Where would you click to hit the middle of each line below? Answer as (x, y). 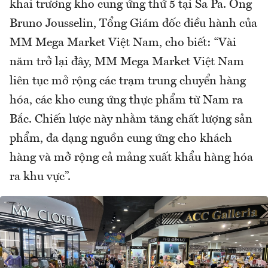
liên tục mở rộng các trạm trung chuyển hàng (128, 82)
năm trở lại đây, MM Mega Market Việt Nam (127, 63)
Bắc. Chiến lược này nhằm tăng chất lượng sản (131, 120)
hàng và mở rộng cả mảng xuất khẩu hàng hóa (131, 158)
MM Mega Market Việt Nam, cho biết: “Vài (123, 43)
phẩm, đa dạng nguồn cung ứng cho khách (121, 139)
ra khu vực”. (42, 177)
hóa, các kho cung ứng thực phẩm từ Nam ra (126, 101)
